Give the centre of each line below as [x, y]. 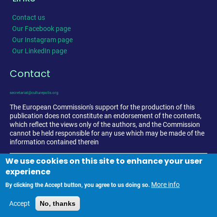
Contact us [29, 18]
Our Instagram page [42, 39]
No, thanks [58, 203]
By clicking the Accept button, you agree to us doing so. [78, 185]
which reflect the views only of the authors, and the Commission [105, 124]
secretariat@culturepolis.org [34, 93]
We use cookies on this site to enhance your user [104, 161]
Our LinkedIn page [39, 51]
